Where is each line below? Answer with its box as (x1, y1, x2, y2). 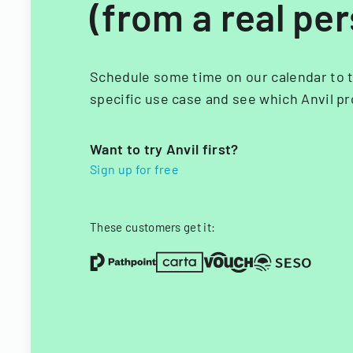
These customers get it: (90, 220, 216, 234)
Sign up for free (90, 162, 180, 176)
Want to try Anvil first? (90, 140, 239, 158)
